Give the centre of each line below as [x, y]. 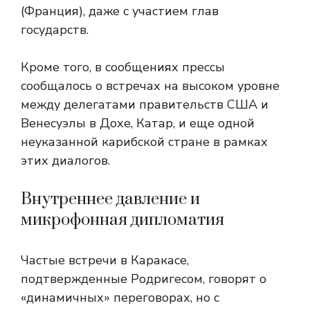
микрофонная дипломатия [122, 220]
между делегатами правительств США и [145, 105]
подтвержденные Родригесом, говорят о [144, 279]
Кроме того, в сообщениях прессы [123, 67]
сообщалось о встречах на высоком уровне [150, 86]
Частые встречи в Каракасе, [105, 261]
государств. [55, 30]
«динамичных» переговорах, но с [120, 298]
